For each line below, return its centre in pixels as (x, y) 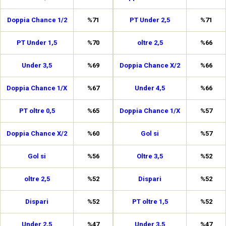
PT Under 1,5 (37, 43)
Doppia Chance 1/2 (37, 20)
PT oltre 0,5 (37, 111)
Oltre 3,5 (150, 156)
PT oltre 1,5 (150, 202)
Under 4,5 (150, 88)
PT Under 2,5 (150, 20)
